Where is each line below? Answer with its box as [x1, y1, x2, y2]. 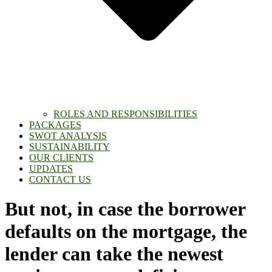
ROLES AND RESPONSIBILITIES [53, 109, 197, 119]
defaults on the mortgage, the [5, 220, 247, 243]
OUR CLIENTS [29, 152, 93, 163]
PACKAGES [29, 120, 81, 130]
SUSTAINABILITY [29, 141, 110, 152]
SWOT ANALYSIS [29, 131, 107, 141]
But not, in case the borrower [5, 198, 245, 220]
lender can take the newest [5, 243, 223, 265]
